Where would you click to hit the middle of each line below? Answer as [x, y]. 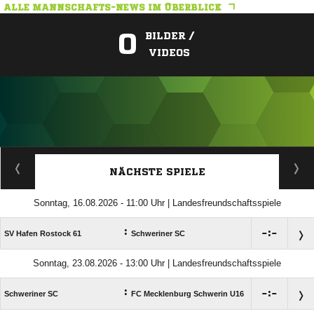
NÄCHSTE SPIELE [157, 172]
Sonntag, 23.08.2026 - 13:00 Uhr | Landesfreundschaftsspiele [157, 264]
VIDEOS [169, 53]
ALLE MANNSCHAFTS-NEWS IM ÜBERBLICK [112, 8]
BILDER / [169, 36]
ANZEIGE [157, 154]
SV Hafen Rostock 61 [43, 234]
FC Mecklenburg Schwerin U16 [187, 294]
